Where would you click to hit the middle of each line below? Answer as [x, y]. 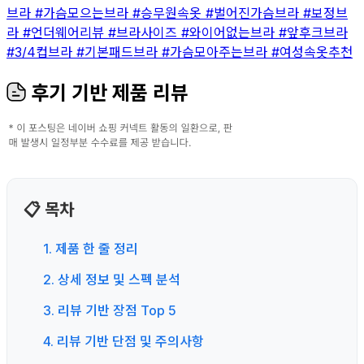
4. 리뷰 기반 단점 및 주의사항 [123, 341]
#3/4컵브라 [41, 52]
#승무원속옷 [169, 13]
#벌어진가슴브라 [254, 13]
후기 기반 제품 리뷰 [107, 93]
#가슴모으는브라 [84, 13]
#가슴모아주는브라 [217, 52]
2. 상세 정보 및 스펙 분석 [112, 279]
